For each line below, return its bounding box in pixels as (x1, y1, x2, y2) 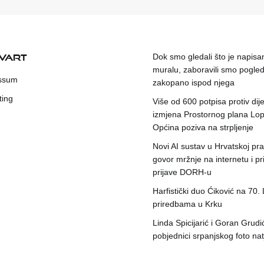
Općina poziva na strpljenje (153, 123, 253, 133)
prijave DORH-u (153, 167, 212, 177)
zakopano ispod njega (153, 78, 235, 88)
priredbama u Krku (153, 199, 222, 209)
